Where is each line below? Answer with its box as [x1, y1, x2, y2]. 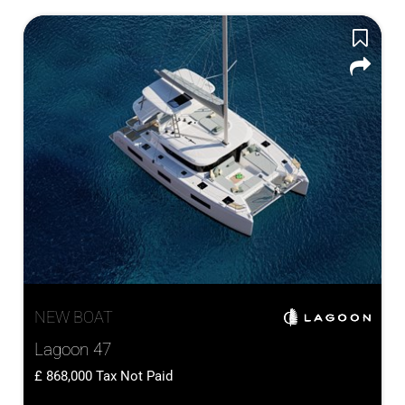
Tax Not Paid [96, 368, 173, 384]
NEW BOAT [34, 308, 113, 326]
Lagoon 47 [34, 339, 111, 360]
